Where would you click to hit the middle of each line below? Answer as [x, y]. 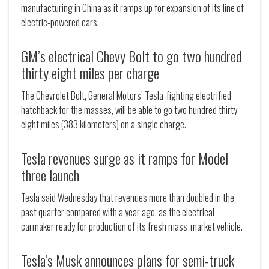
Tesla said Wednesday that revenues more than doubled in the [128, 198]
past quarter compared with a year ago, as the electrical [118, 212]
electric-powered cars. [60, 23]
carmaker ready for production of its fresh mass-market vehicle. [132, 227]
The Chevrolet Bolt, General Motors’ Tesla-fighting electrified [126, 96]
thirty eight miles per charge [90, 73]
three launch [50, 175]
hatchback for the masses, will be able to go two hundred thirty [129, 110]
